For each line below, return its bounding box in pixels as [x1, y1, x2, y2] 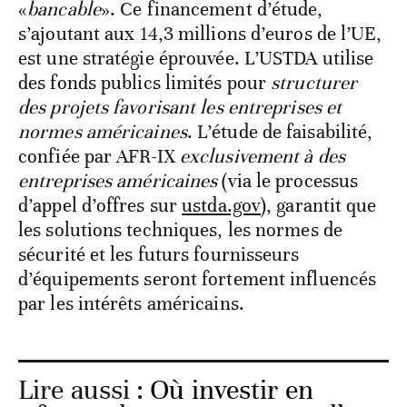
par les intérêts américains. [18, 291, 244, 315]
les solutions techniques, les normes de [18, 217, 342, 242]
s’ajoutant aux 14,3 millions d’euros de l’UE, [18, 21, 382, 45]
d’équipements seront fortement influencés [18, 266, 377, 291]
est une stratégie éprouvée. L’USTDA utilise [18, 45, 374, 70]
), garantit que [261, 193, 377, 217]
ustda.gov [182, 193, 262, 217]
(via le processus [217, 168, 359, 193]
